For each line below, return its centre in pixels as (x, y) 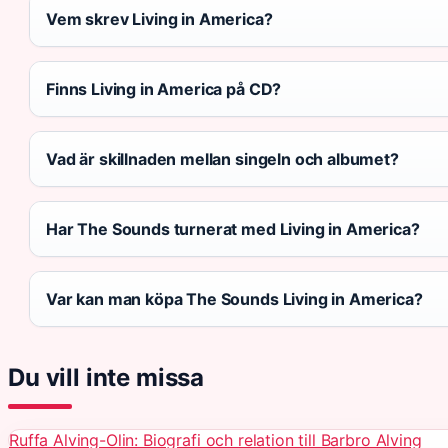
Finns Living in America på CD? (164, 88)
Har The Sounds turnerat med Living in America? (233, 228)
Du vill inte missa (106, 377)
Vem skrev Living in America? (159, 18)
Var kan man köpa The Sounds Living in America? (234, 298)
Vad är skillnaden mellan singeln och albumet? (222, 158)
